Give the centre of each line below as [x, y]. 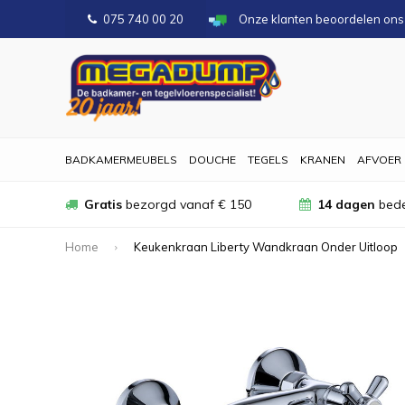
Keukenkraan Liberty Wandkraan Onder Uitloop [266, 246]
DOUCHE [212, 160]
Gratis [103, 204]
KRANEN [323, 160]
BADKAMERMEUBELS [121, 160]
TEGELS [268, 160]
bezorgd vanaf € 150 [187, 204]
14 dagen [347, 204]
